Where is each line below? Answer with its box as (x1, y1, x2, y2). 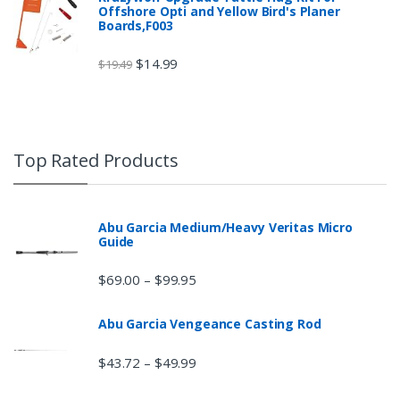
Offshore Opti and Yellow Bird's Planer (98, 2, 340, 20)
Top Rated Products (13, 148, 179, 173)
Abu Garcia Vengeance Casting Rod (98, 315, 321, 333)
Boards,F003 (98, 16, 173, 34)
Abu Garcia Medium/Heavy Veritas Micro (98, 219, 353, 237)
